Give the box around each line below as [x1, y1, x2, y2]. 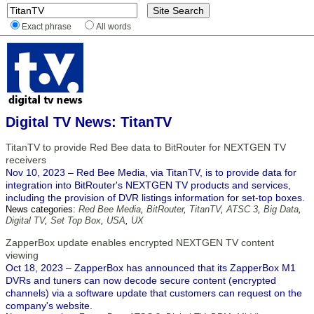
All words [96, 22, 131, 31]
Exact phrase [22, 22, 71, 31]
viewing [6, 250, 39, 261]
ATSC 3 [226, 204, 258, 214]
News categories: [6, 204, 78, 214]
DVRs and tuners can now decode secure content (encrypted [6, 275, 276, 286]
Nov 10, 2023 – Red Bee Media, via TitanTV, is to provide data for [6, 167, 296, 178]
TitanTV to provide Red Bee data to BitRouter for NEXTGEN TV [6, 142, 286, 153]
